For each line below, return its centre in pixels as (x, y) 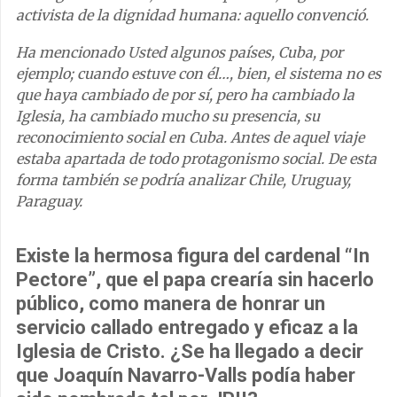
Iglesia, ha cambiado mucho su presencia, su (168, 116)
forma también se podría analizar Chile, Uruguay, (183, 179)
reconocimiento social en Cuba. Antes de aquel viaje (190, 137)
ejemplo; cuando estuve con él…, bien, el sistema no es (198, 73)
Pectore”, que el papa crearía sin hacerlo (195, 279)
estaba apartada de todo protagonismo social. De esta (196, 158)
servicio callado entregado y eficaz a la (187, 327)
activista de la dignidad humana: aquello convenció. (192, 15)
